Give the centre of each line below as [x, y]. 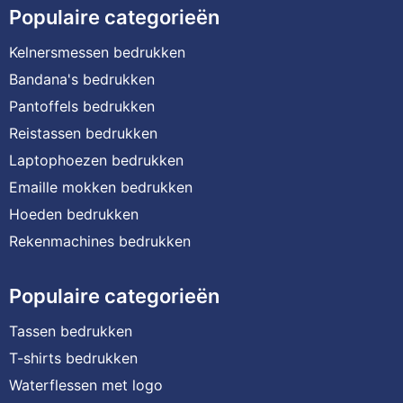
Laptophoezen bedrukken [96, 160]
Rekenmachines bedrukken [99, 241]
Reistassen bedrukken [83, 133]
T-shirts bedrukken [73, 358]
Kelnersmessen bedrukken [97, 52]
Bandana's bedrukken [81, 79]
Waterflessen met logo [85, 385]
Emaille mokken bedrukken [100, 187]
